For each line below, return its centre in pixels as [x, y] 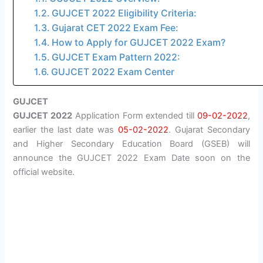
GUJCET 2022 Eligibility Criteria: [124, 14]
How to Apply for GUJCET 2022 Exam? [138, 43]
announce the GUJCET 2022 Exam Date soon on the [131, 158]
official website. [44, 172]
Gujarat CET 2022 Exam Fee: [115, 28]
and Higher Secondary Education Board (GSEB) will [131, 144]
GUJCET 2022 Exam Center [112, 72]
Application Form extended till [135, 116]
